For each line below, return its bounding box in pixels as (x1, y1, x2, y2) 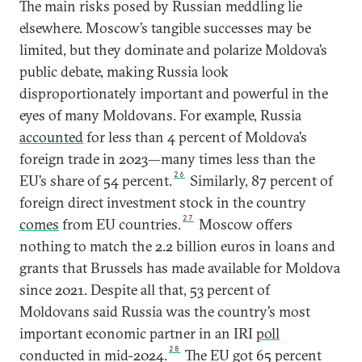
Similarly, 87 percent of (187, 171, 334, 190)
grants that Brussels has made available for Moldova (19, 259, 340, 277)
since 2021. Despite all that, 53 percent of (19, 280, 270, 299)
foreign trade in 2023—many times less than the (19, 149, 315, 168)
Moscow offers (196, 215, 293, 234)
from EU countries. (59, 215, 181, 234)
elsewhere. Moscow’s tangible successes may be (19, 19, 311, 37)
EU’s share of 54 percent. (19, 171, 172, 190)
